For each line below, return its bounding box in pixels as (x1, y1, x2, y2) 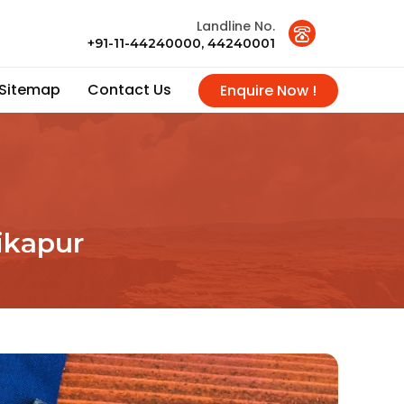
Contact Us (87, 79, 171, 100)
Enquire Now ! (220, 79, 317, 101)
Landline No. (196, 17, 275, 35)
